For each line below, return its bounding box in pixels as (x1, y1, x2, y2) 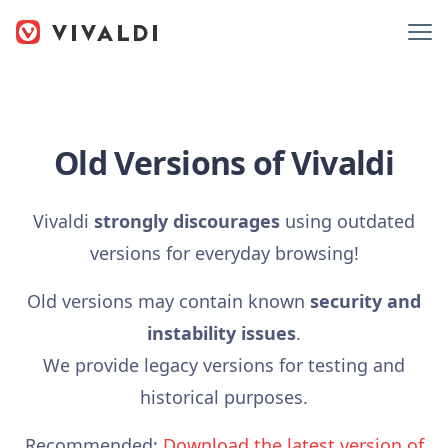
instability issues (147, 321, 296, 345)
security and (310, 289, 421, 313)
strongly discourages (94, 209, 280, 233)
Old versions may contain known (27, 289, 310, 313)
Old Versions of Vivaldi (54, 141, 394, 184)
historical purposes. (140, 385, 308, 409)
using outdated (280, 209, 415, 233)
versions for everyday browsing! (89, 241, 359, 265)
